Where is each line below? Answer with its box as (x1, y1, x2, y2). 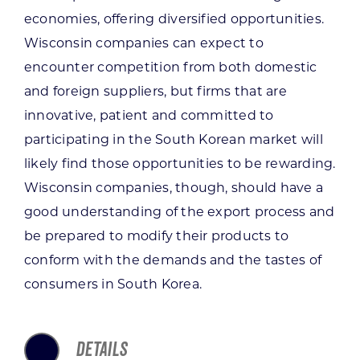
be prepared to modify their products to (23, 227, 289, 243)
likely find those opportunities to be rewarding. (23, 155, 336, 171)
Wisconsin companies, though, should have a (23, 179, 324, 195)
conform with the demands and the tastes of (23, 252, 322, 268)
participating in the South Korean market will (23, 131, 323, 147)
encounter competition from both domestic (23, 59, 317, 75)
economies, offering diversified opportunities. (23, 10, 325, 27)
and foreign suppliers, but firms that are (23, 83, 287, 99)
